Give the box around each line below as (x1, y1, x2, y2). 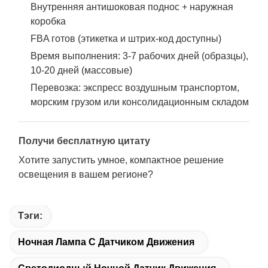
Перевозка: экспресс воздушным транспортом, (31, 83, 239, 93)
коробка (31, 16, 66, 26)
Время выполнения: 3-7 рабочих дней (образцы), (31, 51, 248, 61)
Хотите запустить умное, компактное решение (19, 155, 224, 165)
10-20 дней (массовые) (31, 65, 132, 75)
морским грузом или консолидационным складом (31, 97, 249, 107)
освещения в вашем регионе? (19, 169, 153, 179)
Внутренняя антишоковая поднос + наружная (31, 2, 233, 12)
